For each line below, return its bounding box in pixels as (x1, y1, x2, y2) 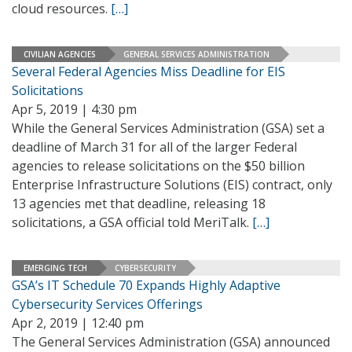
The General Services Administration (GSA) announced (12, 333, 330, 350)
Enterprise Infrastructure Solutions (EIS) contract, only (12, 176, 332, 193)
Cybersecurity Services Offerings (12, 295, 203, 313)
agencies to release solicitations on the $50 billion (12, 157, 305, 174)
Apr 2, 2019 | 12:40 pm (12, 314, 144, 332)
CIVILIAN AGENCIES (24, 48, 96, 60)
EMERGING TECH (24, 262, 87, 273)
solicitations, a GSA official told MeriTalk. (12, 214, 252, 231)
